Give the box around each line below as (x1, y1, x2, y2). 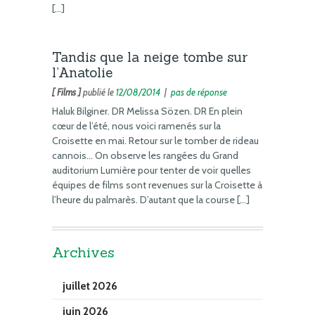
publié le (81, 86, 116, 98)
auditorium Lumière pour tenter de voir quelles (52, 163, 251, 176)
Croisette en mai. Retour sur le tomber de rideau (52, 134, 259, 147)
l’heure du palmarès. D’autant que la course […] (52, 193, 250, 206)
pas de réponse (171, 86, 227, 98)
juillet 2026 (63, 279, 117, 292)
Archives (52, 243, 115, 261)
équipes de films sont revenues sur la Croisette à (52, 178, 262, 191)
